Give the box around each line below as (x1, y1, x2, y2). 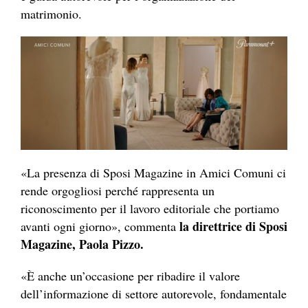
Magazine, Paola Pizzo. (21, 235, 144, 254)
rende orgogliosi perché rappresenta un (21, 182, 214, 199)
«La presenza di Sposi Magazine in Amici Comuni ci (21, 164, 286, 181)
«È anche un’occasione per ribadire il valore (21, 267, 240, 285)
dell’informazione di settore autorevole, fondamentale (21, 285, 287, 302)
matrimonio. (21, 5, 82, 23)
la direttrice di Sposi (179, 217, 287, 236)
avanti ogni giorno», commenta (21, 218, 179, 235)
